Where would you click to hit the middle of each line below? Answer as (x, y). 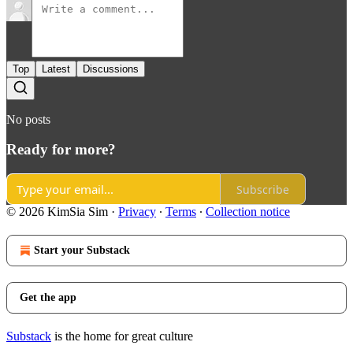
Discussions (111, 69)
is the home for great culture (122, 336)
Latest (56, 69)
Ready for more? (61, 150)
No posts (28, 119)
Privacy (137, 212)
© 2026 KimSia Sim (57, 212)
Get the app (48, 298)
